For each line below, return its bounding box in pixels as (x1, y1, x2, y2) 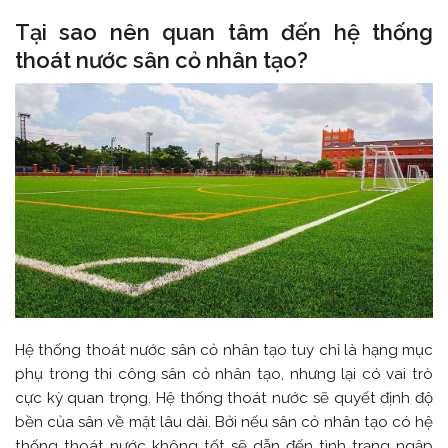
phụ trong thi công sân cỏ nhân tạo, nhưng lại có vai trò (15, 364, 433, 383)
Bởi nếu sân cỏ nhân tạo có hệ (215, 412, 433, 431)
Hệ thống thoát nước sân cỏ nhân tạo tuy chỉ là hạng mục (15, 340, 433, 359)
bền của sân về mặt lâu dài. (15, 412, 215, 431)
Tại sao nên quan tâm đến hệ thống (15, 18, 433, 45)
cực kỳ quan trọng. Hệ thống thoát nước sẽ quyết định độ (15, 388, 433, 407)
